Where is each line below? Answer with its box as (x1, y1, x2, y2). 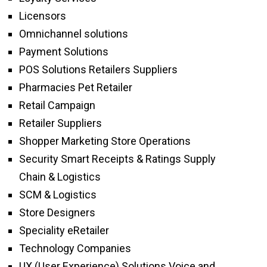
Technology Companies (19, 242, 131, 255)
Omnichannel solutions (19, 27, 128, 41)
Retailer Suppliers (19, 117, 102, 130)
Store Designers (19, 206, 95, 219)
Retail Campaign (19, 99, 95, 112)
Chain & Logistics (19, 170, 101, 184)
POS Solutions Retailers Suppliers (19, 63, 178, 76)
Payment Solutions (19, 45, 108, 58)
